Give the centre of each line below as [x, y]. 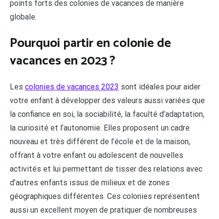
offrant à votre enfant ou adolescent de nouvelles [97, 155]
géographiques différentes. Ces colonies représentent [105, 197]
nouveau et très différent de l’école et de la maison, [100, 142]
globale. [23, 17]
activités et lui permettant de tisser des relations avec [106, 169]
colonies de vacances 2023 [72, 87]
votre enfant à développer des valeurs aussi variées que [107, 101]
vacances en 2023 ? [63, 61]
